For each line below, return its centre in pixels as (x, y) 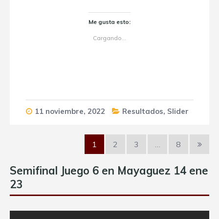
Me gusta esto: (109, 22)
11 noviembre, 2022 (70, 111)
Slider (178, 111)
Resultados (142, 111)
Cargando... (109, 38)
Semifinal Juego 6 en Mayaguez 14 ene (109, 171)
